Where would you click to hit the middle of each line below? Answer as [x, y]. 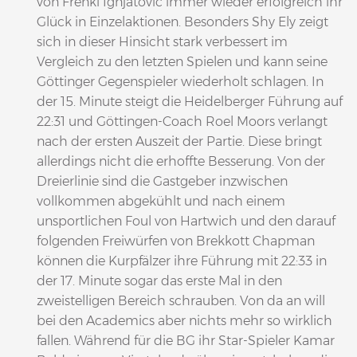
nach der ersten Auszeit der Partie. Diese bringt [179, 141]
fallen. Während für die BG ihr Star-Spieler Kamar [186, 340]
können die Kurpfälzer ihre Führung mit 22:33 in [182, 261]
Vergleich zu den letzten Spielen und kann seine [182, 61]
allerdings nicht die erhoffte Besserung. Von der [181, 161]
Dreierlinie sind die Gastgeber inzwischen [162, 181]
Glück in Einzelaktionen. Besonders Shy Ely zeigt [182, 22]
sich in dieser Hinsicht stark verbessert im [162, 41]
